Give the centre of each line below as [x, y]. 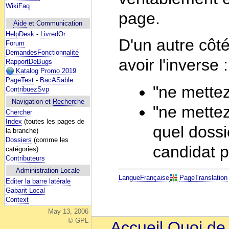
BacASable [56, 80]
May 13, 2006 [68, 211]
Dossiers [19, 140]
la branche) [22, 130]
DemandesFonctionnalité [42, 53]
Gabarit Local [25, 190]
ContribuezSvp [27, 89]
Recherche [68, 101]
